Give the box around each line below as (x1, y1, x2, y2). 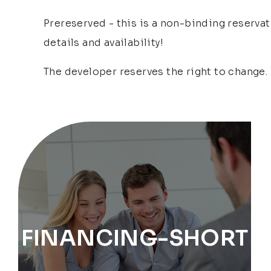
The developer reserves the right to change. (44, 65, 268, 79)
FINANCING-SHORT (21, 224, 249, 252)
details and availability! (44, 36, 163, 50)
